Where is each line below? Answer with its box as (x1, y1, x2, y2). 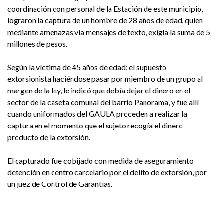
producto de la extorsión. (7, 132, 90, 142)
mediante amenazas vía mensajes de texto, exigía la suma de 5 (7, 27, 210, 37)
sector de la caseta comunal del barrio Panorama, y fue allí (7, 97, 199, 107)
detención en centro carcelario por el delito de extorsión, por (7, 167, 207, 177)
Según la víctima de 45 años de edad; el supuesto (7, 62, 166, 72)
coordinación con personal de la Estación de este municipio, (7, 4, 203, 14)
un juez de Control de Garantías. (7, 179, 112, 189)
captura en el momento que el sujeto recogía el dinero (7, 121, 183, 130)
